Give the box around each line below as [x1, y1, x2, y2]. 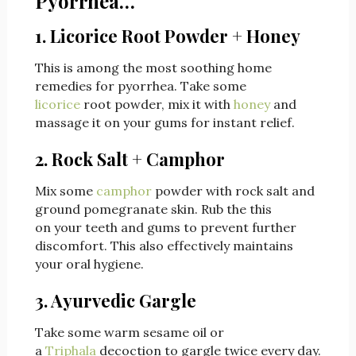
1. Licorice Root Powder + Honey [34, 24, 300, 48]
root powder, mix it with [79, 96, 234, 113]
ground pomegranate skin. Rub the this [34, 201, 272, 218]
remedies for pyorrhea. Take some [34, 78, 246, 95]
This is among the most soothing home [34, 60, 272, 76]
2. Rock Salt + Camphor [34, 147, 225, 172]
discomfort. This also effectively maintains [34, 238, 293, 254]
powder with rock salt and [151, 183, 315, 199]
